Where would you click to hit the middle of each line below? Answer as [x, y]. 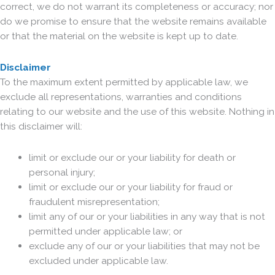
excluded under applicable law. [98, 261]
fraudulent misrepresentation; [94, 202]
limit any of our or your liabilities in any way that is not [147, 217]
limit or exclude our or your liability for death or [132, 158]
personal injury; [62, 172]
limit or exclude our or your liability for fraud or [130, 187]
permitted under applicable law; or [105, 231]
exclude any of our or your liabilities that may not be [144, 246]
